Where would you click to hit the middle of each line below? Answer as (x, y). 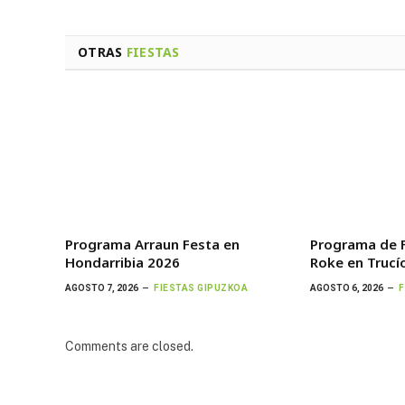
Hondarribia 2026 (122, 263)
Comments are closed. (129, 347)
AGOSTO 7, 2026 (102, 288)
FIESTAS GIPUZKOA (201, 288)
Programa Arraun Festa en (152, 245)
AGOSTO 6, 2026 (347, 288)
